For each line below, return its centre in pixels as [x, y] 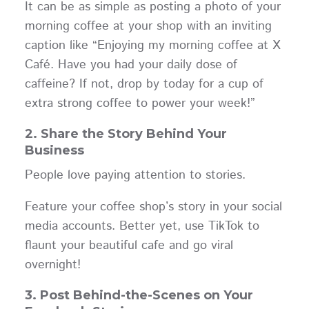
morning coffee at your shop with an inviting [148, 27]
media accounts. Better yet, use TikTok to [142, 227]
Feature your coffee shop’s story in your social [153, 207]
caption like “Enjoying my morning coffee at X [152, 46]
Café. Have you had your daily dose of [131, 65]
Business [54, 151]
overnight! [52, 265]
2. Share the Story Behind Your [126, 134]
